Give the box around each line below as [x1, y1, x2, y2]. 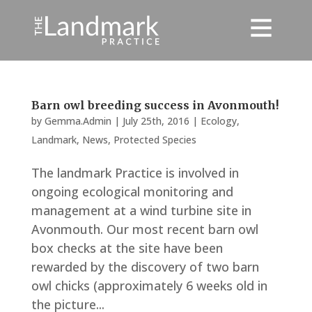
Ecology [200, 114, 237, 127]
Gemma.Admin [44, 114, 111, 127]
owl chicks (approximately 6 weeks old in [31, 277, 267, 294]
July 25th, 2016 [122, 114, 189, 127]
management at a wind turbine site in [31, 202, 251, 219]
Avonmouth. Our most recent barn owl [31, 221, 258, 237]
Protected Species [113, 133, 196, 146]
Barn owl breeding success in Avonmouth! [31, 98, 279, 112]
